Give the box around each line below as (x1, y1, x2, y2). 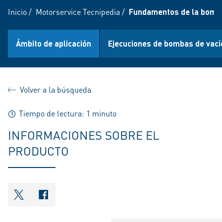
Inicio (8, 6, 27, 17)
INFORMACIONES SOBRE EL (8, 127, 160, 143)
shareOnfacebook (43, 194, 120, 208)
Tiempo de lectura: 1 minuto (17, 108, 116, 118)
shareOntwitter (19, 194, 85, 208)
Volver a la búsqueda (20, 84, 91, 95)
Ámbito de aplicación (16, 38, 91, 49)
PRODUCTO (8, 143, 69, 159)
